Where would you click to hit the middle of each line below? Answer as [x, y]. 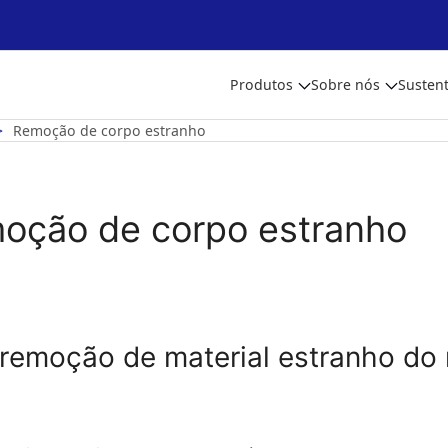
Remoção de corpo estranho [109, 130]
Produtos [261, 84]
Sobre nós [345, 84]
